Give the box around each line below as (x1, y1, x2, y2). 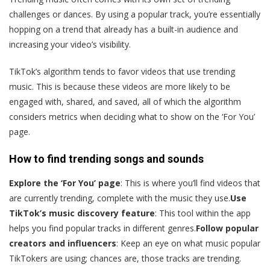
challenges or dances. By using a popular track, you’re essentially (9, 8, 260, 20)
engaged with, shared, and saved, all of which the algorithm (9, 96, 241, 108)
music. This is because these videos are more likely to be (9, 81, 230, 93)
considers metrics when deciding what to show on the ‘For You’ (9, 111, 255, 123)
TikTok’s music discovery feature (9, 207, 155, 219)
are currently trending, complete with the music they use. (9, 192, 230, 204)
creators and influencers (9, 237, 116, 250)
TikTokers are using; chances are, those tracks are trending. (9, 253, 241, 265)
